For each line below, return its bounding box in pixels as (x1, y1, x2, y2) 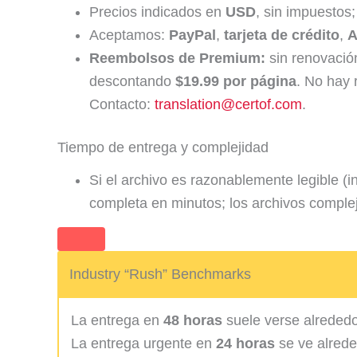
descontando (89, 73, 175, 89)
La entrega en (71, 312, 163, 329)
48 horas (163, 312, 222, 329)
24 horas (216, 335, 275, 352)
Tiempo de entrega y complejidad (57, 139, 269, 155)
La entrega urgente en (71, 335, 216, 352)
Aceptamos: (89, 26, 169, 43)
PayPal (169, 26, 216, 43)
